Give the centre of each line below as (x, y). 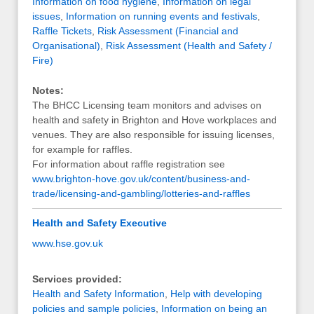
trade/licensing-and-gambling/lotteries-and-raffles (141, 194)
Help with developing (216, 293)
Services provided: (77, 279)
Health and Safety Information (98, 293)
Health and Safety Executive (100, 223)
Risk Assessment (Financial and (168, 30)
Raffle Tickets (62, 30)
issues (46, 16)
